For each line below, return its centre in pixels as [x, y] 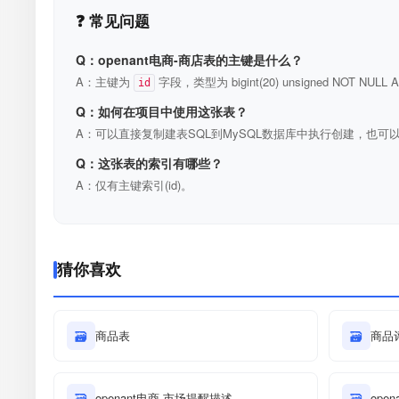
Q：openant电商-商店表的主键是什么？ [189, 60]
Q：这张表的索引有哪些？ [149, 163]
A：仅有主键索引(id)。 [134, 185]
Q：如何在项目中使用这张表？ [162, 111]
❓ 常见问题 [113, 20]
